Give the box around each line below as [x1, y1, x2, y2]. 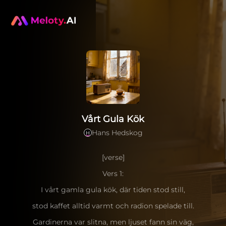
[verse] [101, 153, 125, 162]
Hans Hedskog [91, 128, 143, 137]
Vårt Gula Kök [82, 114, 144, 125]
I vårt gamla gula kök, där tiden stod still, [41, 185, 185, 194]
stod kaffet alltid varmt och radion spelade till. [32, 201, 194, 210]
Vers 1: [102, 169, 124, 178]
